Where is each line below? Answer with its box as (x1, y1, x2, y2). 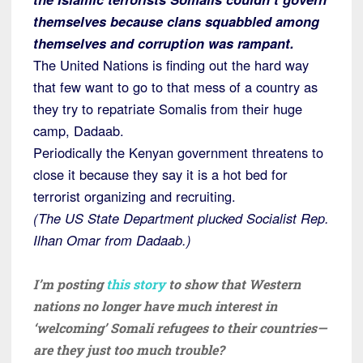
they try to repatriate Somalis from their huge (33, 98, 302, 118)
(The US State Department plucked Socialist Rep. (33, 207, 329, 228)
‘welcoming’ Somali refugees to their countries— (33, 318, 327, 336)
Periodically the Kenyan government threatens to (33, 142, 323, 162)
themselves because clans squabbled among (33, 11, 319, 31)
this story (106, 275, 165, 293)
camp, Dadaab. (33, 120, 128, 140)
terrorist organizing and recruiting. (33, 186, 236, 206)
